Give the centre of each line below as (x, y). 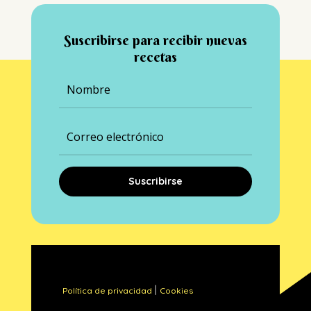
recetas (155, 57)
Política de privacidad (107, 291)
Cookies (176, 291)
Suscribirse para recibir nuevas (155, 40)
